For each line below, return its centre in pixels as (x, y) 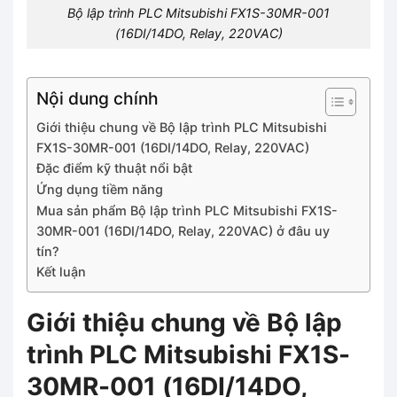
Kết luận (61, 271)
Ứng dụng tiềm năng (100, 189)
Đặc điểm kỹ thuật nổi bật (114, 167)
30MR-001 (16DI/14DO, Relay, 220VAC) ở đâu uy (183, 230)
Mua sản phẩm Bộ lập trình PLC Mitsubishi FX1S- (187, 210)
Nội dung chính (97, 98)
